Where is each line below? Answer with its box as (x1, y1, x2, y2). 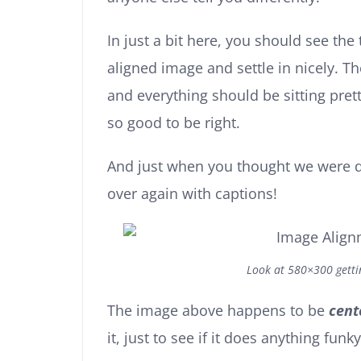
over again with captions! (107, 184, 277, 204)
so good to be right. (107, 113, 240, 133)
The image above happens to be (107, 301, 329, 321)
